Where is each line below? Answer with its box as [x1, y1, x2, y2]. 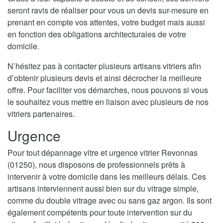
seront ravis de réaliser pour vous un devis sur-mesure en [7, 4, 209, 16]
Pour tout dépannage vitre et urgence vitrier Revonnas [7, 147, 198, 159]
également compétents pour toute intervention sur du [7, 207, 192, 219]
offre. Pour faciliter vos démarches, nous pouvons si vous [7, 84, 208, 96]
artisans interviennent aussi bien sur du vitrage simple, [7, 183, 199, 195]
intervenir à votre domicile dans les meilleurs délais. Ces [7, 171, 206, 183]
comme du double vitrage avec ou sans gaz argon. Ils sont [7, 195, 212, 207]
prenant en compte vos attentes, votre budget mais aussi [7, 16, 205, 28]
